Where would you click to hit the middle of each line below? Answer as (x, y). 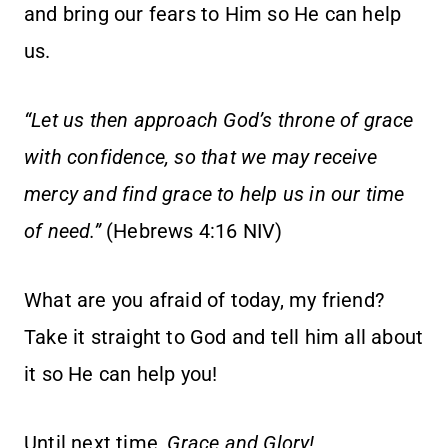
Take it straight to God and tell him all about (224, 337)
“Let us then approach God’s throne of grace (219, 120)
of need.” (62, 231)
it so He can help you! (121, 374)
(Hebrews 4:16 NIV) (191, 231)
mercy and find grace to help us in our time (214, 194)
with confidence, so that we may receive (200, 157)
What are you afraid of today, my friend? (204, 300)
